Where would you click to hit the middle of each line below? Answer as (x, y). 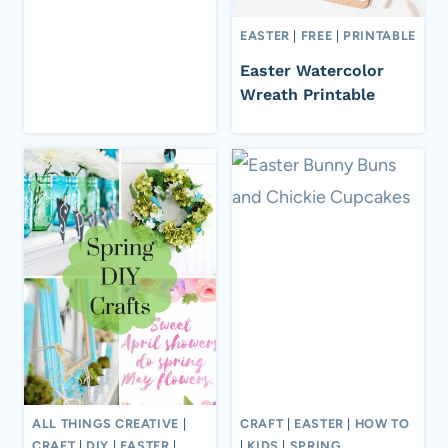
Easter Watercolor (312, 71)
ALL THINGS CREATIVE (105, 423)
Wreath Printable (307, 95)
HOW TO (382, 423)
